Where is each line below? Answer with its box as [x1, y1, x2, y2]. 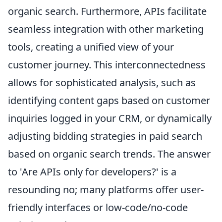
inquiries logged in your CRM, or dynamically [8, 111, 212, 125]
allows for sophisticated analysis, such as [8, 76, 196, 90]
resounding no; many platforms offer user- [8, 183, 204, 197]
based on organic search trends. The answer [8, 147, 211, 161]
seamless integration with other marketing [8, 22, 204, 36]
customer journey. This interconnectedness [8, 58, 206, 72]
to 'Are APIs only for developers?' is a [8, 165, 176, 179]
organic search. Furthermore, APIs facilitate [8, 4, 207, 18]
